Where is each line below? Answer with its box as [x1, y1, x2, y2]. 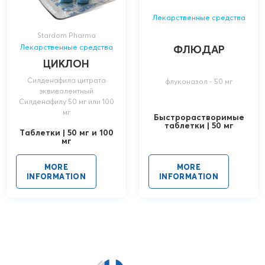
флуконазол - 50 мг [165, 77, 232, 86]
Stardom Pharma [37, 31, 96, 40]
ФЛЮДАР [173, 43, 225, 57]
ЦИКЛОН [43, 57, 89, 71]
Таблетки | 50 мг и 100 [19, 127, 114, 138]
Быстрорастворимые [153, 112, 244, 123]
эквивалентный [39, 86, 93, 96]
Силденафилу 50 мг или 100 [18, 97, 114, 106]
